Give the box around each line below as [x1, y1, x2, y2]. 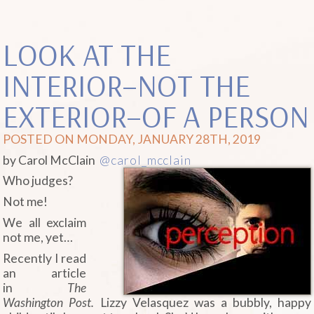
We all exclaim [3, 214, 86, 230]
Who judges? [3, 173, 74, 189]
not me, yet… [3, 229, 74, 245]
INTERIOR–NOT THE [3, 65, 251, 104]
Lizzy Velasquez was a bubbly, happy [100, 294, 311, 310]
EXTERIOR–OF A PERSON [3, 96, 310, 135]
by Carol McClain [3, 152, 100, 168]
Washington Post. [3, 294, 100, 310]
